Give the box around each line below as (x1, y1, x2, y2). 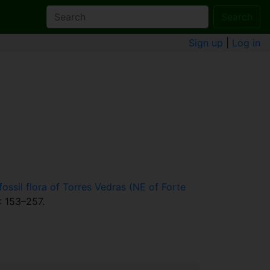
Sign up (189, 37, 223, 49)
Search (221, 11, 253, 23)
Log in (232, 37, 260, 49)
